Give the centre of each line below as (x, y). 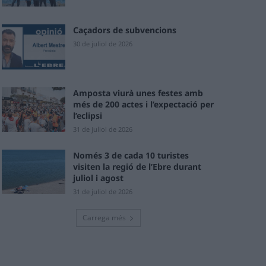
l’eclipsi (88, 115)
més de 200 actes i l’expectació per (144, 104)
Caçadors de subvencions (125, 30)
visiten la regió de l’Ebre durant (137, 166)
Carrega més (104, 217)
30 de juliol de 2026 (103, 44)
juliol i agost (99, 178)
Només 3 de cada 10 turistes (131, 155)
